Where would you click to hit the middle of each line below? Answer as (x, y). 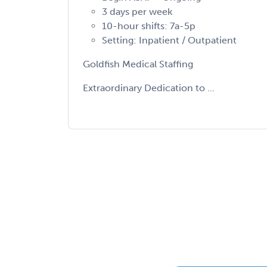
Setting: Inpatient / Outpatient (169, 41)
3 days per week (137, 12)
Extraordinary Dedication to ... (149, 88)
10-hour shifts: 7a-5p (149, 26)
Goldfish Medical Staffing (138, 64)
